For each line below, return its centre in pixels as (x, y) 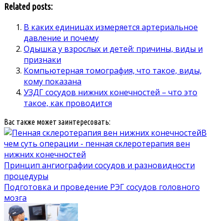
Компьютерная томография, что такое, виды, (113, 71)
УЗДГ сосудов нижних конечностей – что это (110, 92)
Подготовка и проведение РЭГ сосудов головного (102, 187)
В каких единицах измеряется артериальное (111, 27)
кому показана (53, 82)
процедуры (26, 176)
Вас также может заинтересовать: (57, 122)
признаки (42, 60)
